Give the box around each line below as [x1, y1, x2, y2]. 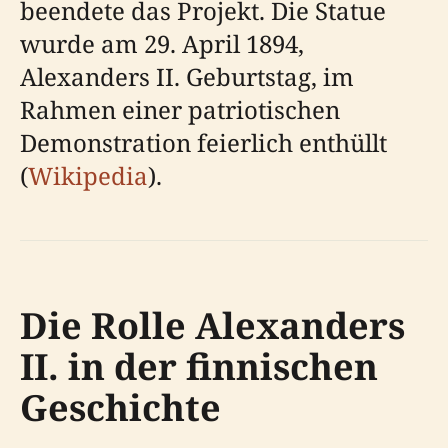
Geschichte [20, 382, 221, 432]
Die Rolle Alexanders [20, 300, 405, 350]
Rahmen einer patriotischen [20, 92, 340, 126]
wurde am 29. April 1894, [20, 26, 304, 60]
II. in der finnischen [20, 341, 378, 391]
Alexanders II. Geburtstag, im [20, 59, 354, 93]
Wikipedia [28, 158, 148, 192]
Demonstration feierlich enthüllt [20, 125, 387, 159]
